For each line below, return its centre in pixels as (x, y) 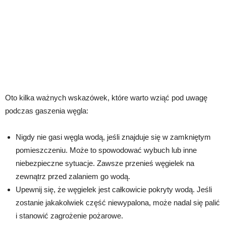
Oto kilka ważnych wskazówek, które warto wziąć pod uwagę (106, 98)
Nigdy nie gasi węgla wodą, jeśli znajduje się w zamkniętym (113, 137)
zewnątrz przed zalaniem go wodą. (73, 176)
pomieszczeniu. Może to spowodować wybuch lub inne (106, 150)
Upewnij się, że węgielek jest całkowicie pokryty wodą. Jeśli (114, 189)
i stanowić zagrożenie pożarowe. (69, 216)
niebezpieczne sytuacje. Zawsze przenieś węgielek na (105, 163)
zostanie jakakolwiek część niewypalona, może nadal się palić (118, 203)
